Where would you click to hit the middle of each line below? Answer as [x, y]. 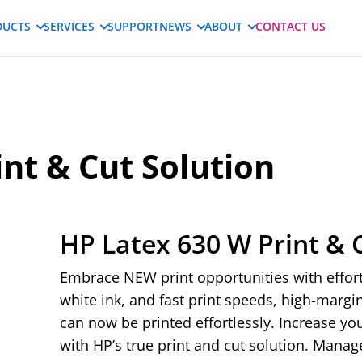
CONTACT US [290, 26]
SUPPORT [133, 26]
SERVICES [69, 26]
